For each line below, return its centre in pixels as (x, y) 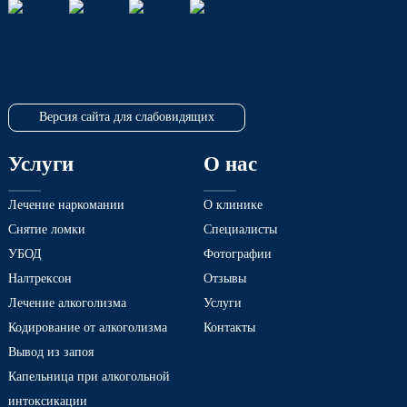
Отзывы (225, 278)
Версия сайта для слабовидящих (127, 117)
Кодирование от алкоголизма (88, 328)
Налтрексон (40, 278)
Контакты (229, 328)
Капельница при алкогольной (89, 377)
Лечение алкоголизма (67, 303)
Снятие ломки (47, 229)
